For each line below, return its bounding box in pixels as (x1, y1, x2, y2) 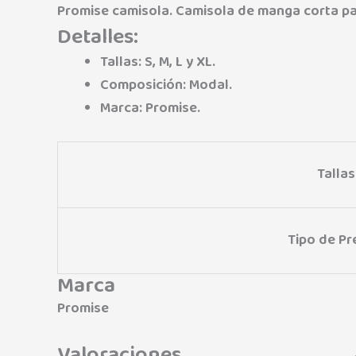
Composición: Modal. (100, 73, 232, 96)
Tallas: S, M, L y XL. (100, 50, 215, 73)
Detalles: (57, 19, 138, 53)
